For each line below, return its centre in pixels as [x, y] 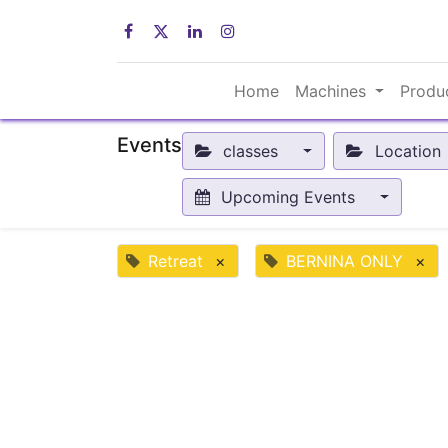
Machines [330, 91]
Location [407, 151]
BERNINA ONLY [344, 261]
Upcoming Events [288, 197]
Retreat [175, 261]
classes [251, 151]
